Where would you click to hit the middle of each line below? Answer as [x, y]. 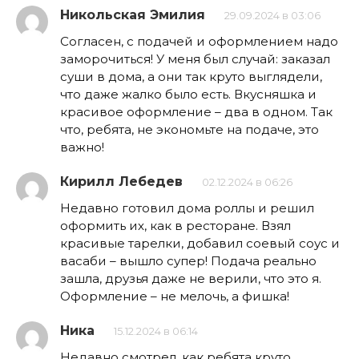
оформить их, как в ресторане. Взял [175, 226]
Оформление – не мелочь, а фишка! [175, 296]
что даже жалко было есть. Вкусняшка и [188, 95]
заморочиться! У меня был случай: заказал [195, 59]
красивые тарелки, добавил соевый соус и [200, 244]
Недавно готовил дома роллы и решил [187, 208]
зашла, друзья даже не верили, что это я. [191, 279]
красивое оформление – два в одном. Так [196, 112]
